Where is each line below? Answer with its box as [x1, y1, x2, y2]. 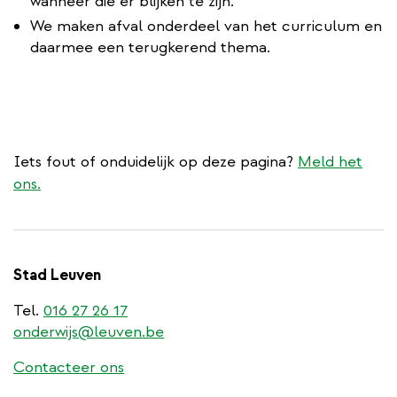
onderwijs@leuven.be [13, 321, 164, 342]
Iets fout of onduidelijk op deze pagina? [13, 151, 298, 172]
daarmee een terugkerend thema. [30, 36, 270, 58]
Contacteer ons [13, 356, 124, 378]
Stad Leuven [13, 264, 101, 285]
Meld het [298, 151, 362, 172]
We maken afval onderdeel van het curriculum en [30, 15, 382, 36]
